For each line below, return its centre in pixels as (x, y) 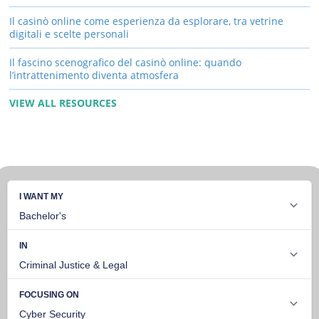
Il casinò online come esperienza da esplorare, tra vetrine (146, 21)
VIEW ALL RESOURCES (63, 103)
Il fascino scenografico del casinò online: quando (125, 62)
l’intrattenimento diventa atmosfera (94, 75)
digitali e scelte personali (69, 33)
